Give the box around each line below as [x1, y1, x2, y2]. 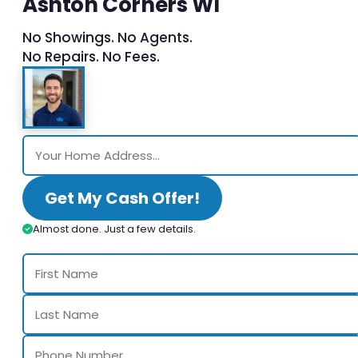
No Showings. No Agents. [22, 27, 193, 47]
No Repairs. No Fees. [22, 46, 160, 66]
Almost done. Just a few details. [33, 221, 196, 237]
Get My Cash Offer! [45, 186, 200, 209]
